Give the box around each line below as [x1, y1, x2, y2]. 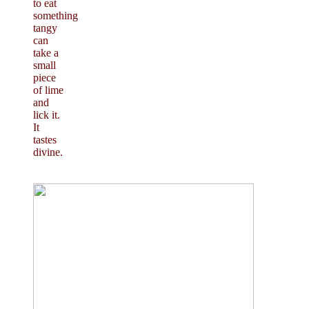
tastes [33, 133, 57, 146]
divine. [33, 146, 63, 158]
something [33, 9, 78, 21]
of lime [33, 83, 63, 96]
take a [33, 46, 59, 59]
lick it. [33, 108, 60, 121]
